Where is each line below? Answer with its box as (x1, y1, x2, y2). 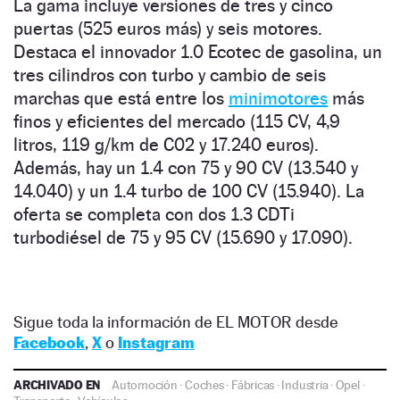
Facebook (13, 332, 85, 352)
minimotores (229, 87, 328, 109)
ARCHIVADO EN (13, 376, 104, 392)
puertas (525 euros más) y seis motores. (13, 17, 322, 39)
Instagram (118, 332, 195, 352)
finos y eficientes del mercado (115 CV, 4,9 (13, 110, 340, 132)
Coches (185, 377, 224, 392)
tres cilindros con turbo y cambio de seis (13, 63, 326, 86)
